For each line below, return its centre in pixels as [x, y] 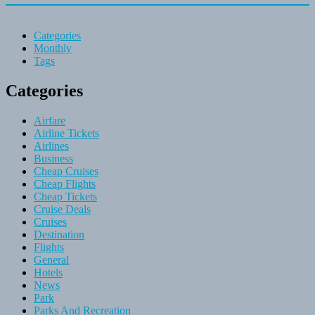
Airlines [51, 146]
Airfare [50, 120]
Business [53, 158]
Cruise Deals [62, 209]
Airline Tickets [66, 133]
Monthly [53, 49]
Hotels [48, 272]
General [51, 259]
